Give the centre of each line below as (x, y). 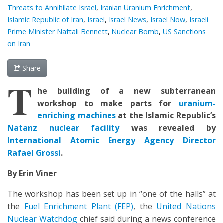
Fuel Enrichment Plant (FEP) (79, 206)
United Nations (186, 206)
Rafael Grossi (34, 153)
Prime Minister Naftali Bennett (57, 32)
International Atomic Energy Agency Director (111, 140)
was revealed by (168, 128)
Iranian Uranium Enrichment (145, 8)
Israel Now (168, 20)
